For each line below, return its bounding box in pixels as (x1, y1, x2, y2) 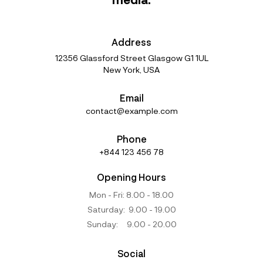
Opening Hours (97, 171, 166, 183)
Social (117, 248, 146, 259)
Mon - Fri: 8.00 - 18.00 (89, 190, 174, 200)
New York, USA (103, 65, 160, 75)
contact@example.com (85, 106, 178, 116)
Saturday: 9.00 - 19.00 (87, 204, 176, 215)
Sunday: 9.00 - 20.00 (86, 219, 177, 230)
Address (112, 36, 151, 48)
